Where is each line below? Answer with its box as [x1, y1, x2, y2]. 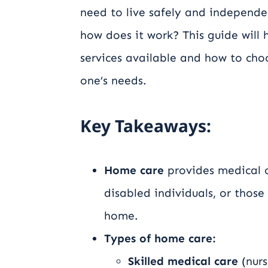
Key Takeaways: [80, 114, 212, 137]
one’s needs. [80, 73, 147, 87]
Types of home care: [104, 231, 216, 245]
